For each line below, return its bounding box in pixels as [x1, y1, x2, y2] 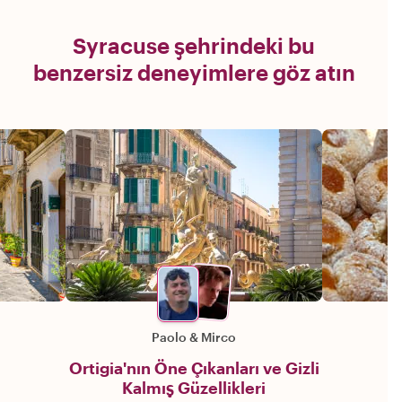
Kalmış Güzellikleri [122, 378, 266, 398]
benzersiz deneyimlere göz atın [32, 59, 355, 86]
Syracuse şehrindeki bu [73, 32, 315, 59]
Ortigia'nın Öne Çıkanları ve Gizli [68, 358, 319, 379]
